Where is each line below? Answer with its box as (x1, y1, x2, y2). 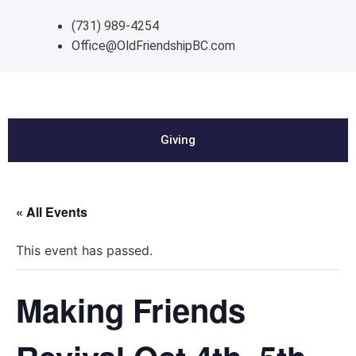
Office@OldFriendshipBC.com (72, 38, 235, 53)
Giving (161, 133, 195, 147)
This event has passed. (16, 242, 153, 258)
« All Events (16, 203, 87, 221)
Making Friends (16, 287, 246, 332)
